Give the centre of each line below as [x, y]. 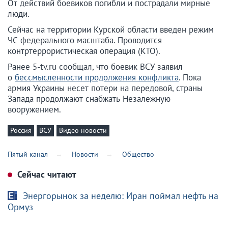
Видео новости [83, 131]
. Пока [190, 78]
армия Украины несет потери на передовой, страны [105, 88]
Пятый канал [28, 154]
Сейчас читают [46, 174]
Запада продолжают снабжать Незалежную [89, 99]
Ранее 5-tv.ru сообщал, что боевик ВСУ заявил [95, 67]
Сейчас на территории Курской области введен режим [111, 30]
